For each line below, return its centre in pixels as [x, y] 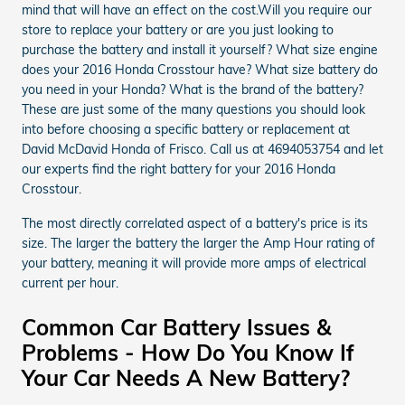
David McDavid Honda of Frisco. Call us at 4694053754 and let [202, 149]
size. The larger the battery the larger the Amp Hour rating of [198, 243]
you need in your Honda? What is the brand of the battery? [193, 89]
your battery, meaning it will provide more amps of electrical [194, 263]
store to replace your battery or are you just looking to [178, 29]
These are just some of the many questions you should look [193, 109]
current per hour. [70, 283]
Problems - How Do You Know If [188, 352]
